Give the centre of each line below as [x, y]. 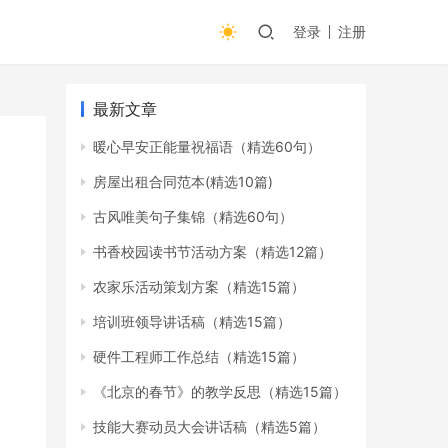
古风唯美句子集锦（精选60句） [193, 216]
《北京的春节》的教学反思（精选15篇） [220, 391]
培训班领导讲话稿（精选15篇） [192, 321]
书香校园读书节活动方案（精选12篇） [212, 251]
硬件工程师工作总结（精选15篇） [199, 356]
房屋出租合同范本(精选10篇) [183, 181]
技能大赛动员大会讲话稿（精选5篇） [209, 426]
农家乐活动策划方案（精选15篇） [199, 286]
